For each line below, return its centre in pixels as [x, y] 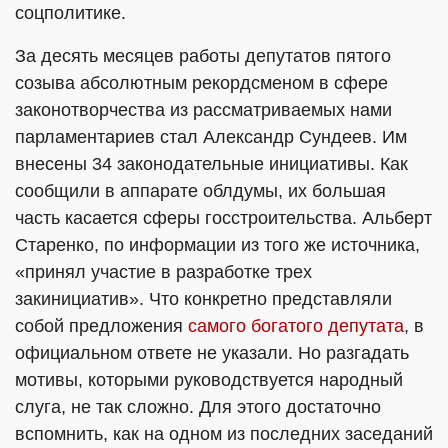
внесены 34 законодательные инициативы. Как [211, 164]
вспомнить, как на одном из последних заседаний [224, 434]
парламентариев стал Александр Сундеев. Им [211, 137]
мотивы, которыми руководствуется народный [209, 380]
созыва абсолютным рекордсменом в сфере [201, 83]
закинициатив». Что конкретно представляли [203, 299]
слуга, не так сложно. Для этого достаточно [198, 407]
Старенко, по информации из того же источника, [217, 245]
